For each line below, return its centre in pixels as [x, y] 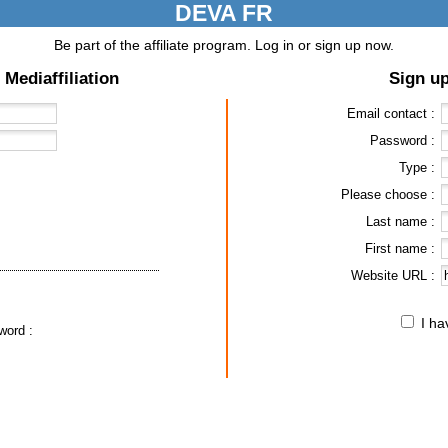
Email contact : [390, 113]
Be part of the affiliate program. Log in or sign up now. [224, 45]
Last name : [400, 221]
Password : [402, 140]
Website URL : [392, 275]
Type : [416, 167]
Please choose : [387, 194]
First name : [399, 248]
